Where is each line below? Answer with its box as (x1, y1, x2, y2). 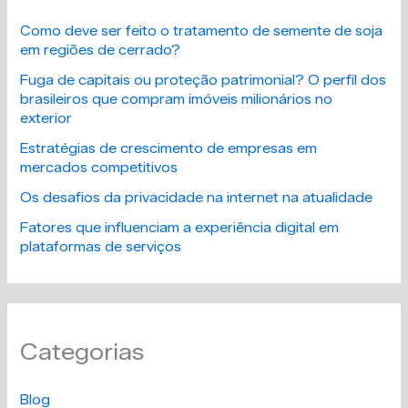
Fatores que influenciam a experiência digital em (20, 219, 340, 236)
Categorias (20, 338, 145, 366)
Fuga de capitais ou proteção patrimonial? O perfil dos (20, 71, 387, 88)
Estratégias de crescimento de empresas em (20, 139, 318, 157)
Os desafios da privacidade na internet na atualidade (20, 189, 373, 206)
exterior (20, 109, 73, 127)
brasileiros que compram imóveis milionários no (20, 90, 333, 107)
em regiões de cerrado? (20, 41, 181, 58)
